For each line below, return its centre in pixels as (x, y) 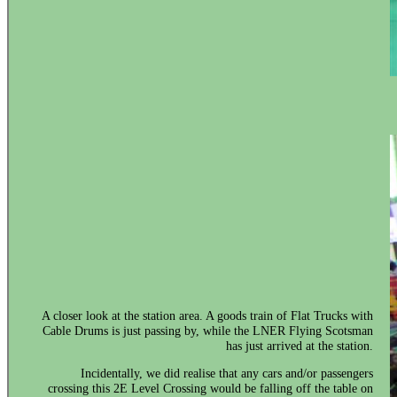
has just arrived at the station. (300, 345)
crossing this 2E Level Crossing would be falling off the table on (211, 388)
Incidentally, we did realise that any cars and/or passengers (227, 373)
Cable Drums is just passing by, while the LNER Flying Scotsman (208, 330)
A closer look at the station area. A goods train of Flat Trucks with (208, 315)
